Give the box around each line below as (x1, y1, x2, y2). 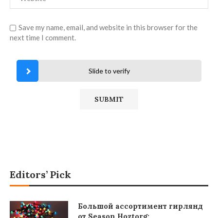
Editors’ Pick (10, 168, 71, 181)
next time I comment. (10, 33, 76, 42)
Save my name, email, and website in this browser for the (18, 22, 198, 32)
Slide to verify (88, 66, 130, 75)
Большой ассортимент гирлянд (78, 201, 203, 211)
